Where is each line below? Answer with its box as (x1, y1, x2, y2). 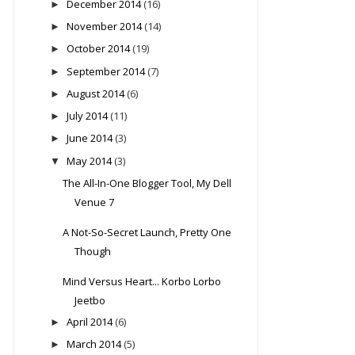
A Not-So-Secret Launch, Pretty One (63, 224, 232, 239)
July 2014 (66, 109, 108, 124)
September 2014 (66, 63, 145, 78)
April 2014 (66, 315, 113, 330)
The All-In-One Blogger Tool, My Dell (63, 175, 232, 190)
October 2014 (66, 41, 130, 56)
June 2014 (66, 131, 113, 146)
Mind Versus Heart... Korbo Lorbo (63, 273, 222, 288)
